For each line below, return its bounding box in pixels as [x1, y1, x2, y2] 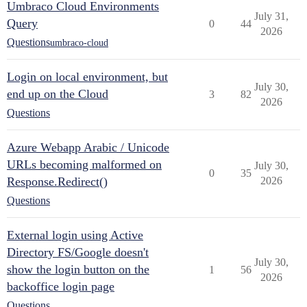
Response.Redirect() [7, 175, 108, 188]
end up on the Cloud [7, 87, 108, 101]
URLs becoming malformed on [7, 158, 162, 171]
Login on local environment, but [7, 70, 168, 84]
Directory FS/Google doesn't [7, 245, 149, 259]
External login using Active [7, 228, 143, 242]
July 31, [254, 10, 288, 22]
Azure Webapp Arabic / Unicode [7, 140, 169, 154]
